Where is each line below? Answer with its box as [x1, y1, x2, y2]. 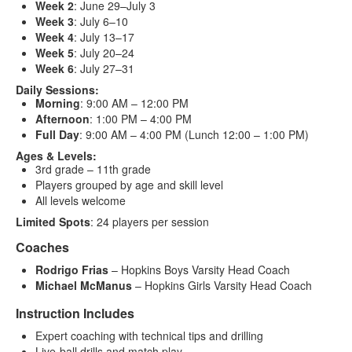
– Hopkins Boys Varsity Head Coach [108, 262, 290, 278]
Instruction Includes [16, 304, 134, 323]
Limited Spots [16, 214, 90, 230]
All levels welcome [35, 192, 126, 209]
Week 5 [35, 45, 74, 61]
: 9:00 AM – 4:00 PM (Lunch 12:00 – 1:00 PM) [79, 126, 309, 143]
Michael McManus [35, 277, 132, 294]
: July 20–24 [74, 45, 134, 61]
